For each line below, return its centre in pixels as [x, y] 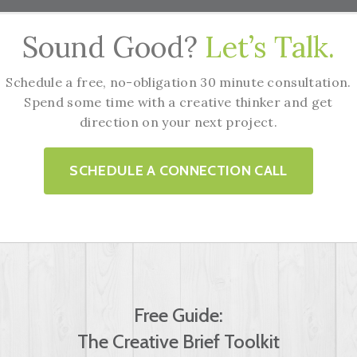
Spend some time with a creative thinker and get [178, 102]
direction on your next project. [178, 122]
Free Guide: [178, 315]
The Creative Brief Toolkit [178, 341]
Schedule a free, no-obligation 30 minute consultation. [178, 82]
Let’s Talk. [270, 47]
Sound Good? [114, 47]
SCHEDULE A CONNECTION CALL [178, 170]
